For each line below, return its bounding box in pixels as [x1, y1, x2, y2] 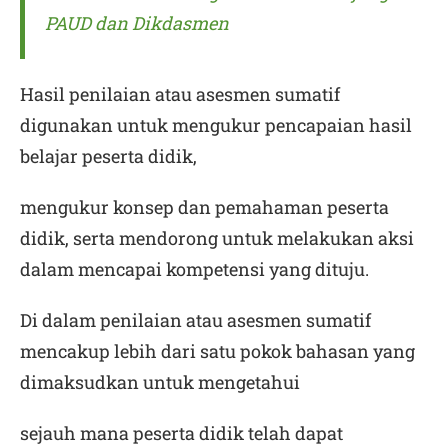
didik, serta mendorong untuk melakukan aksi [20, 226, 414, 250]
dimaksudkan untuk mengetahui [20, 370, 300, 394]
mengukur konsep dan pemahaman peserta [20, 195, 389, 219]
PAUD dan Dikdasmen [45, 11, 229, 35]
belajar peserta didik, [20, 144, 197, 168]
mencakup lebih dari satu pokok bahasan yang [20, 339, 415, 363]
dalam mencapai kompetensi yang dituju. [20, 257, 369, 281]
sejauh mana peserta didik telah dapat [20, 421, 343, 445]
